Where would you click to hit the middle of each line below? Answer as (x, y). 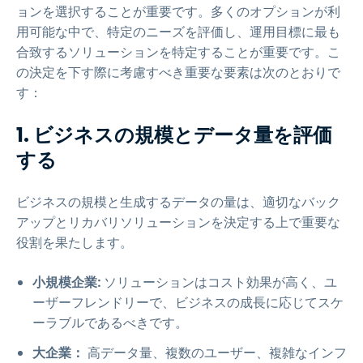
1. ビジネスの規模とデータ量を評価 (174, 135)
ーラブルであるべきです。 (110, 323)
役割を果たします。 (75, 243)
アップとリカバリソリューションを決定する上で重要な (178, 222)
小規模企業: (66, 282)
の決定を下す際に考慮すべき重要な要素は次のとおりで (178, 73)
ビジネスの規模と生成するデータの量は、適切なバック (178, 202)
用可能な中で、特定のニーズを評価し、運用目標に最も (178, 32)
